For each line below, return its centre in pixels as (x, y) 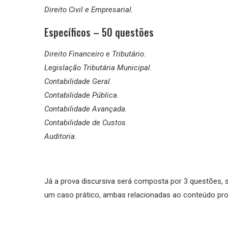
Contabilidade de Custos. (86, 122)
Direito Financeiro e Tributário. (95, 54)
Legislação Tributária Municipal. (98, 67)
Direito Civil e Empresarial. (89, 9)
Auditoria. (61, 136)
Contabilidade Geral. (78, 81)
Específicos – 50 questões (99, 32)
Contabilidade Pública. (82, 95)
